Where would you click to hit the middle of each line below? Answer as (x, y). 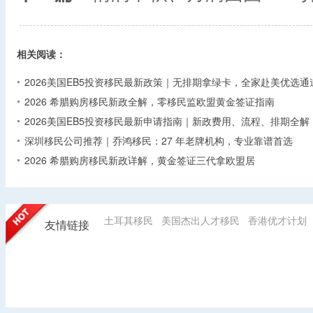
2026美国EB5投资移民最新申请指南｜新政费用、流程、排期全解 (167, 121)
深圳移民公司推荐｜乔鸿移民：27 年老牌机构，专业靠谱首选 (159, 140)
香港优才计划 (277, 220)
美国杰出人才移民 (201, 220)
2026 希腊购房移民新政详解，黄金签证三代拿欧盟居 (140, 160)
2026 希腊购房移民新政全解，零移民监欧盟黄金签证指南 (150, 101)
